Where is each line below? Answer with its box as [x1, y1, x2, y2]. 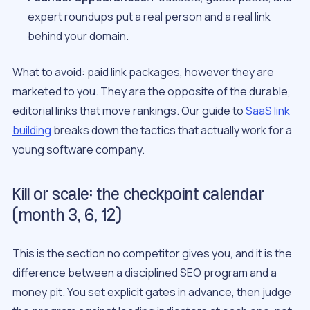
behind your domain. [28, 28, 129, 44]
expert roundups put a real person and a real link [28, 9, 271, 25]
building [12, 122, 51, 138]
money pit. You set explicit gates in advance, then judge [12, 284, 291, 300]
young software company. [12, 142, 145, 158]
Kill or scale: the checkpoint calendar [12, 186, 264, 204]
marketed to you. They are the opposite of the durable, [12, 84, 291, 100]
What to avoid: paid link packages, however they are [12, 64, 274, 80]
